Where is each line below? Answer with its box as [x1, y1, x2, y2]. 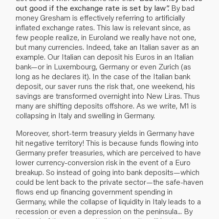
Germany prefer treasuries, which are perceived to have [16, 147, 201, 157]
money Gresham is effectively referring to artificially [16, 12, 185, 22]
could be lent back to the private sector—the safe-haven [16, 176, 203, 187]
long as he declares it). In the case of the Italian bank [16, 70, 190, 81]
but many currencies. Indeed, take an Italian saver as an [16, 41, 199, 52]
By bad [169, 2, 195, 13]
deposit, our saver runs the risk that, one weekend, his [16, 80, 195, 91]
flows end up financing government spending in [16, 186, 173, 197]
